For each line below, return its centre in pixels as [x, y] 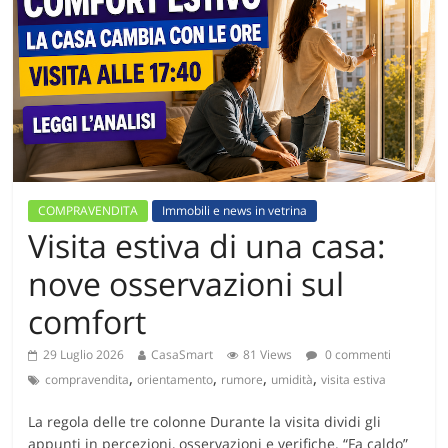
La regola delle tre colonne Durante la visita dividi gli [205, 421]
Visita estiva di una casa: [207, 245]
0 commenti [357, 354]
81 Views [268, 354]
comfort [87, 321]
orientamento [175, 379]
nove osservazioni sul [186, 283]
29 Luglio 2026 [84, 354]
